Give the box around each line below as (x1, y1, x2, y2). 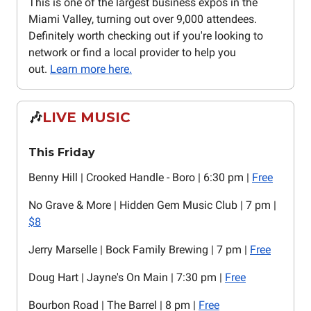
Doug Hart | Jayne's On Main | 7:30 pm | (28, 271, 225, 285)
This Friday (28, 146, 95, 160)
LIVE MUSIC (42, 109, 131, 126)
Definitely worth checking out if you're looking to (28, 29, 263, 43)
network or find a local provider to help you (28, 46, 236, 60)
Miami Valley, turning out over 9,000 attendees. (28, 12, 257, 26)
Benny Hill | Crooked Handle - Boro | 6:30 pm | (28, 171, 252, 185)
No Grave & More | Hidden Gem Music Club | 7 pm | (28, 199, 276, 212)
